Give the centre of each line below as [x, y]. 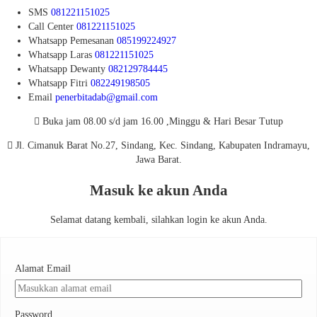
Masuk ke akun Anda [158, 190]
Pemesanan [92, 41]
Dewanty [88, 69]
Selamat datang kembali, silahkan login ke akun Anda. [158, 220]
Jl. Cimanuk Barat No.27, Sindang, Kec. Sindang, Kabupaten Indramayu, [161, 146]
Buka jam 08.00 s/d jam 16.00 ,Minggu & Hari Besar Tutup [161, 122]
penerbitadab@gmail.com [106, 98]
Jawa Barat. [158, 160]
